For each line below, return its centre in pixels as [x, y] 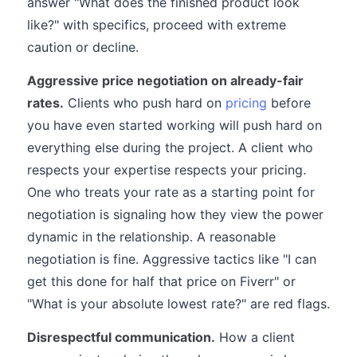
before [289, 103]
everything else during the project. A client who [170, 147]
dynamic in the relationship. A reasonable [151, 237]
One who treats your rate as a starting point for [171, 192]
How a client [255, 337]
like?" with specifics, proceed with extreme [157, 25]
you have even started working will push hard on [175, 125]
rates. [45, 103]
